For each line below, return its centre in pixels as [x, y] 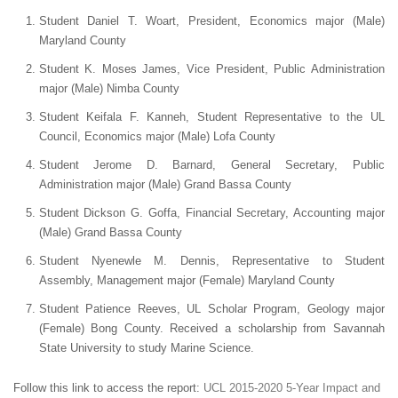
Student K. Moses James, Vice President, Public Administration [211, 68]
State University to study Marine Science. [146, 347]
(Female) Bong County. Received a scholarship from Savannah [211, 328]
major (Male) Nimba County [109, 88]
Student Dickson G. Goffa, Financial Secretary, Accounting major [211, 212]
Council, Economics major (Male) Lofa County [157, 136]
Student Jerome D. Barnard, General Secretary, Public [211, 164]
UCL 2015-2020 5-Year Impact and [292, 387]
